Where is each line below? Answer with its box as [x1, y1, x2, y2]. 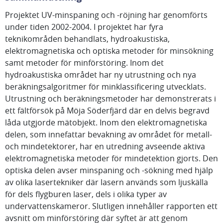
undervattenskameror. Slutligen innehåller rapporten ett [5, 201, 218, 212]
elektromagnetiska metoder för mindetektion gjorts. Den [5, 153, 218, 164]
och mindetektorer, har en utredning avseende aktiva [5, 141, 205, 152]
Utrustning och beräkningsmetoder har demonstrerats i [5, 93, 216, 104]
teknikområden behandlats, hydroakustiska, [5, 33, 170, 44]
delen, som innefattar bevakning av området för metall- [5, 129, 212, 140]
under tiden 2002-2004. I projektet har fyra [5, 21, 163, 32]
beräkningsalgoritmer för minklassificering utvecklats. [5, 81, 206, 92]
